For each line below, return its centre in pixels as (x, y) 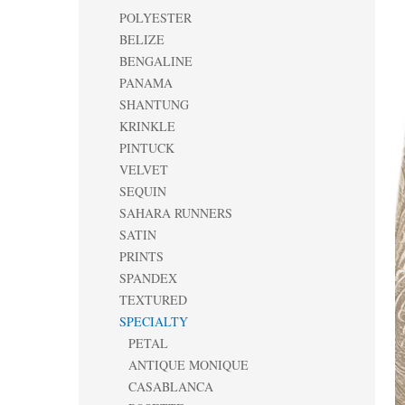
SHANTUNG (154, 104)
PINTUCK (147, 148)
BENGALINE (156, 61)
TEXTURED (153, 300)
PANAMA (146, 83)
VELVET (144, 170)
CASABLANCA (171, 386)
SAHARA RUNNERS (176, 213)
